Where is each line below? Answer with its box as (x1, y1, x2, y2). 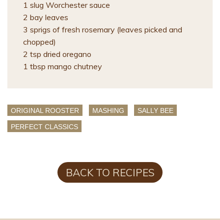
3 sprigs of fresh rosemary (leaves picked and (23, 25, 182, 35)
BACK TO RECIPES (65, 165, 155, 179)
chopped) (23, 37, 56, 47)
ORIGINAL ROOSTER (11, 107, 80, 115)
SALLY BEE (137, 107, 174, 115)
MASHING (92, 107, 125, 115)
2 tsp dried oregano (23, 49, 91, 59)
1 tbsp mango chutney (23, 61, 102, 72)
